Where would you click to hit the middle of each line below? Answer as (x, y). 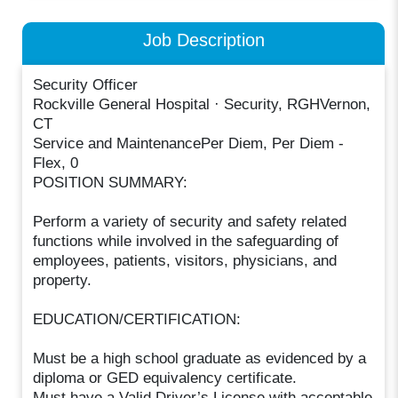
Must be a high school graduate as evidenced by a (200, 358)
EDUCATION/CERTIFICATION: (137, 319)
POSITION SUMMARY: (111, 182)
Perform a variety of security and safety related (190, 221)
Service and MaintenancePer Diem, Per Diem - (189, 143)
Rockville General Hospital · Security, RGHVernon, (202, 104)
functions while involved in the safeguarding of (186, 241)
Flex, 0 (56, 163)
